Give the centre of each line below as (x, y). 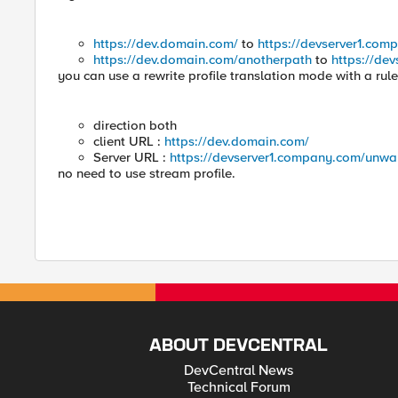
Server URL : (131, 157)
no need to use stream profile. (147, 173)
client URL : (129, 141)
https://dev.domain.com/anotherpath (203, 60)
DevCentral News (239, 370)
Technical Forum (239, 387)
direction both (135, 125)
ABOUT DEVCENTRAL (239, 346)
